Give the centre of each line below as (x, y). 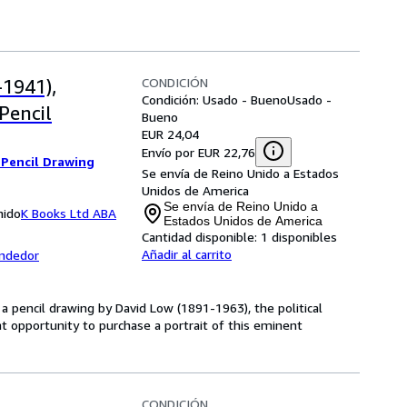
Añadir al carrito (187, 254)
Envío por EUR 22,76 (199, 152)
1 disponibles (299, 237)
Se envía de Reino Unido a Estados (240, 173)
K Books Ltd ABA (69, 213)
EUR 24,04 (170, 134)
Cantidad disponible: (199, 237)
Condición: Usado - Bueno (214, 99)
